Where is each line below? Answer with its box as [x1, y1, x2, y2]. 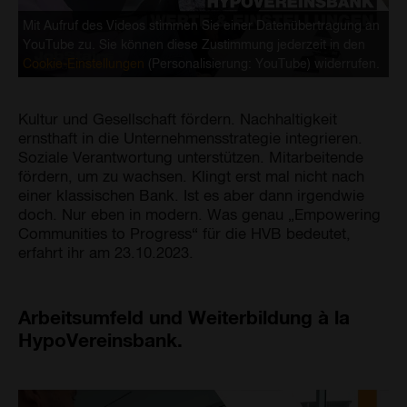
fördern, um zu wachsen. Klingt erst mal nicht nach [18, 165, 364, 184]
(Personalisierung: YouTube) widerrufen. [144, 55, 380, 71]
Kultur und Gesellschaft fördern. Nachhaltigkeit [18, 108, 337, 127]
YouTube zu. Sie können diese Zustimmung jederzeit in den [23, 35, 365, 52]
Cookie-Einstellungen [23, 55, 144, 71]
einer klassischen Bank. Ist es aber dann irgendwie [18, 184, 364, 203]
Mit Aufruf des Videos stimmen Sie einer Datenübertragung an [23, 16, 380, 33]
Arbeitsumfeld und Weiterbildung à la [18, 304, 350, 328]
